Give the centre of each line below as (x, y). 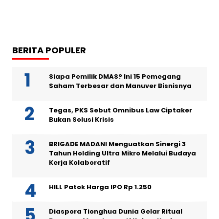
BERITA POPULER (49, 50)
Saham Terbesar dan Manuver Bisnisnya (120, 86)
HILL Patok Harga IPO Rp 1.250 (100, 187)
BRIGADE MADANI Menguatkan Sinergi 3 (117, 144)
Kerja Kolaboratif (79, 163)
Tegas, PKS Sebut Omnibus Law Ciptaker (120, 110)
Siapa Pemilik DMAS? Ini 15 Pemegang (115, 77)
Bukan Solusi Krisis (81, 120)
